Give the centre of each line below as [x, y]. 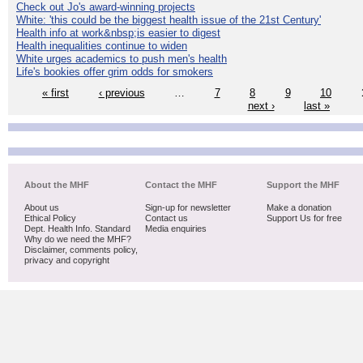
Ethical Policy [50, 218]
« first [56, 92]
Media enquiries [176, 229]
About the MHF [57, 185]
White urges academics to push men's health [122, 58]
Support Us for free [304, 218]
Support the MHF [303, 185]
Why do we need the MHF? [78, 239]
